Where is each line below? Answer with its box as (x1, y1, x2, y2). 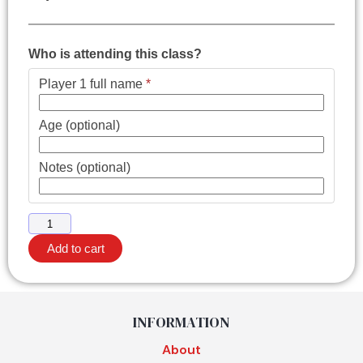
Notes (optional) (39, 160, 130, 175)
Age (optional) (39, 118, 120, 133)
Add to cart (46, 241, 105, 255)
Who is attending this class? (28, 47, 202, 61)
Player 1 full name (39, 76, 146, 91)
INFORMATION (133, 311, 230, 332)
